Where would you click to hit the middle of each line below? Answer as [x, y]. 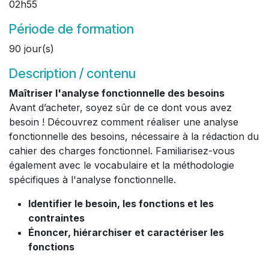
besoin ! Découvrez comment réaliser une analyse [124, 122]
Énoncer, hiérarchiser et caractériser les [126, 232]
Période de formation [71, 29]
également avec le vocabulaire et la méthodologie [122, 165]
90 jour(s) [32, 49]
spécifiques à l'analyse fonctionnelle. [92, 180]
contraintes [56, 218]
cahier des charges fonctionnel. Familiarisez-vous [122, 151]
